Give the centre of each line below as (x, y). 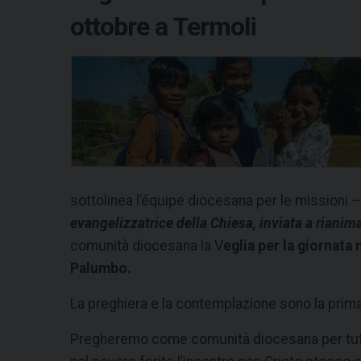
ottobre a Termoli (163, 27)
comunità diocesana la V (147, 246)
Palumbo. (101, 269)
